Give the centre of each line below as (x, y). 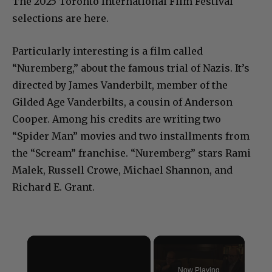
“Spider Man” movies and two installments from (131, 136)
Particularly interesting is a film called (107, 51)
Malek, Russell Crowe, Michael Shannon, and (122, 170)
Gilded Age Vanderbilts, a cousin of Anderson (122, 102)
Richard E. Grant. (53, 187)
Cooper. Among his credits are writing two (117, 119)
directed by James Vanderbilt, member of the (120, 85)
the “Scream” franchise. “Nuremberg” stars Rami (131, 153)
